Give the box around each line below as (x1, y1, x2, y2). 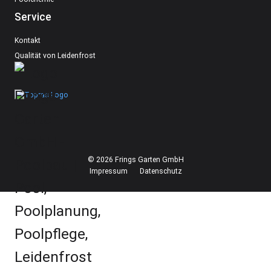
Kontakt (15, 36, 41, 45)
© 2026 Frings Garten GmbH (87, 155, 184, 164)
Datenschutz (139, 166, 182, 175)
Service (15, 10, 51, 23)
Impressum (89, 166, 128, 175)
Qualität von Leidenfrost (15, 51, 96, 60)
